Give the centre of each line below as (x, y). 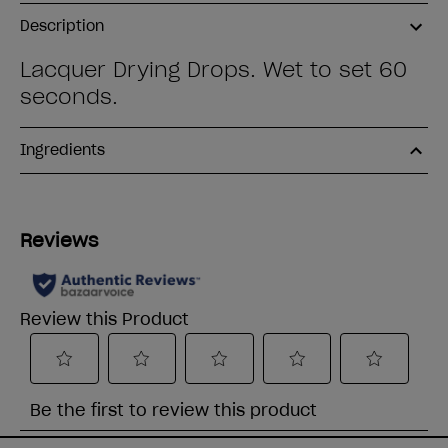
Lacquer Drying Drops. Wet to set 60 (213, 70)
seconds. (69, 97)
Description (62, 26)
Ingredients (62, 150)
